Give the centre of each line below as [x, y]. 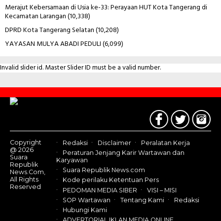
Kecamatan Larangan [36, 16]
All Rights [24, 179]
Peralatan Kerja [166, 143]
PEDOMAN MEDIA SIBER [100, 190]
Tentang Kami [142, 200]
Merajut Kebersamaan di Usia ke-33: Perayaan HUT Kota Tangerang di [106, 7]
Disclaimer [114, 143]
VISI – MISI [162, 190]
